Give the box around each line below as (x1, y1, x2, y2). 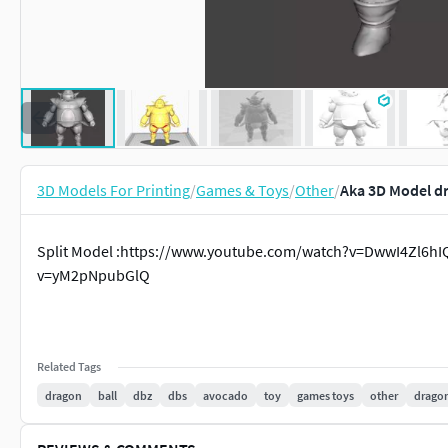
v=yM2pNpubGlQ (37, 265, 150, 285)
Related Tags (37, 359, 101, 374)
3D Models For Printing (37, 180, 190, 200)
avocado (203, 387, 248, 403)
